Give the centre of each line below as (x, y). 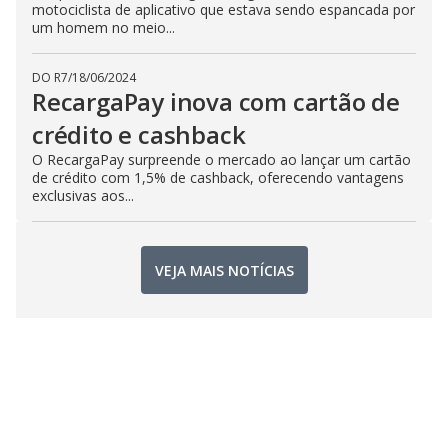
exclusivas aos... (83, 195)
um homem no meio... (103, 27)
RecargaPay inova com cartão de (216, 101)
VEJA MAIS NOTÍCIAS (224, 270)
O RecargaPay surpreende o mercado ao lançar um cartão (221, 159)
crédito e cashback (139, 134)
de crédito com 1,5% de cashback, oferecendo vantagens (218, 177)
